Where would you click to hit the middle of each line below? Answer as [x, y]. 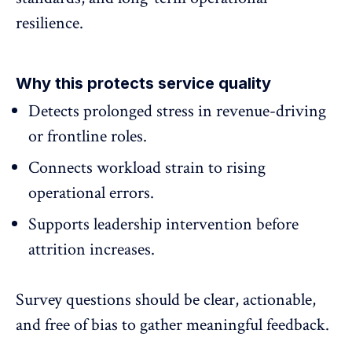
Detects [56, 112]
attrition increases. [92, 250]
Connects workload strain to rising [147, 168]
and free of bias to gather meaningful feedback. [172, 325]
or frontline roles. [88, 137]
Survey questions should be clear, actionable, [166, 300]
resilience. [49, 24]
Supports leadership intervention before [163, 225]
